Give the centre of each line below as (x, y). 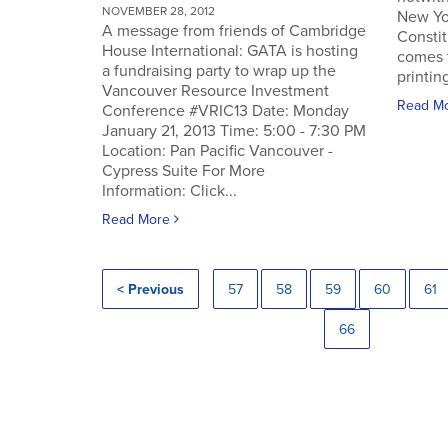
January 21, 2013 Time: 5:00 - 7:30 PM (234, 131)
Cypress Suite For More (183, 171)
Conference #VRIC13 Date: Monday (225, 111)
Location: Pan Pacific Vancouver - (217, 151)
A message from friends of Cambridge (234, 31)
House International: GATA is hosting (230, 51)
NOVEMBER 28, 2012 (158, 11)
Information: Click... (169, 191)
